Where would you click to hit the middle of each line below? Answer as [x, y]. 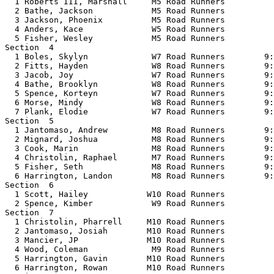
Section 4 [34, 47]
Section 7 [34, 213]
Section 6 [34, 185]
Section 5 [34, 121]
